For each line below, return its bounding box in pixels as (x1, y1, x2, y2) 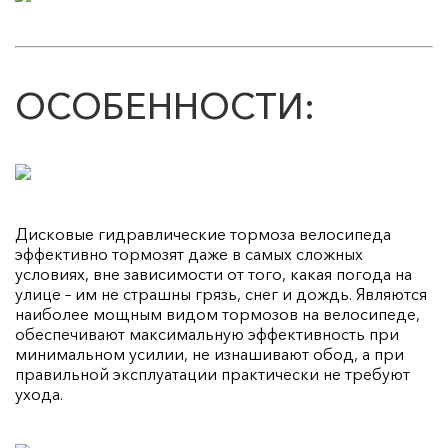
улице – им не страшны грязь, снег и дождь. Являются (15, 283, 427, 304)
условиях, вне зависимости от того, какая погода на (15, 263, 412, 284)
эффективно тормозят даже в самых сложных (15, 243, 363, 264)
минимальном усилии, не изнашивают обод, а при (15, 343, 404, 364)
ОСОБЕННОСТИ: (15, 83, 315, 128)
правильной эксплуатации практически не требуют (15, 363, 410, 384)
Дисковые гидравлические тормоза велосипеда (15, 223, 391, 244)
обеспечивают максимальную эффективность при (15, 323, 399, 344)
